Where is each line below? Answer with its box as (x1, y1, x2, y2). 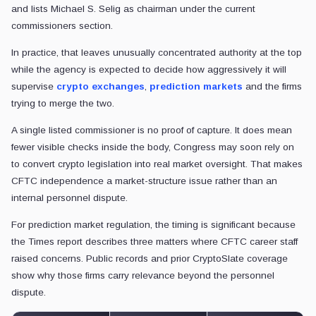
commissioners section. (11, 20, 113, 32)
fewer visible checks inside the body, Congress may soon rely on (11, 142, 294, 153)
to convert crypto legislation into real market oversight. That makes (11, 159, 303, 170)
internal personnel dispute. (11, 193, 128, 204)
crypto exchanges (56, 81, 145, 92)
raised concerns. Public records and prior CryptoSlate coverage (11, 253, 288, 265)
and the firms (243, 81, 302, 92)
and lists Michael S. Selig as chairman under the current (11, 4, 255, 15)
